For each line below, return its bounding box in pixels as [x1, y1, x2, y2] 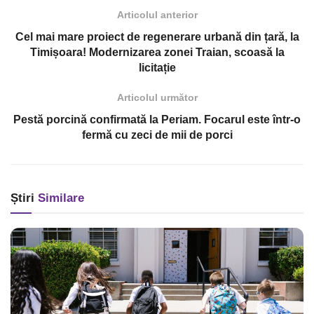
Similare [34, 191, 84, 205]
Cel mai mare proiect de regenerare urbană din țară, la [15, 31, 299, 43]
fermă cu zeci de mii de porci [81, 129, 233, 142]
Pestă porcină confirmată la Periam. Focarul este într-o [13, 114, 301, 126]
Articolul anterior [116, 9, 198, 21]
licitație [138, 62, 176, 74]
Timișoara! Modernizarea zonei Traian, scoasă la [29, 46, 285, 59]
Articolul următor [116, 92, 198, 104]
